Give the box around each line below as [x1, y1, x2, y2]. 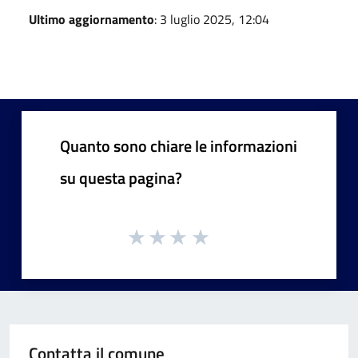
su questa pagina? [60, 165, 182, 190]
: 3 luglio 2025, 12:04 [154, 9, 269, 29]
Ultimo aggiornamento [29, 9, 154, 29]
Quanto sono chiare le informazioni [60, 133, 297, 158]
